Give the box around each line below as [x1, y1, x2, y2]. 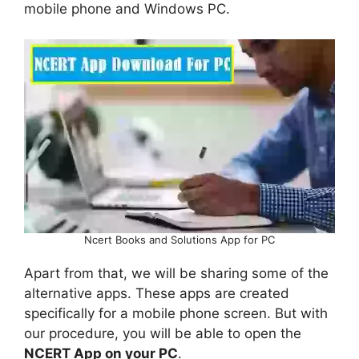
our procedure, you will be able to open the [24, 325, 301, 342]
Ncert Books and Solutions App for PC [84, 233, 275, 247]
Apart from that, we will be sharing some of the [24, 265, 329, 282]
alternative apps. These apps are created [24, 285, 289, 302]
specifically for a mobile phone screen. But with [24, 305, 328, 322]
